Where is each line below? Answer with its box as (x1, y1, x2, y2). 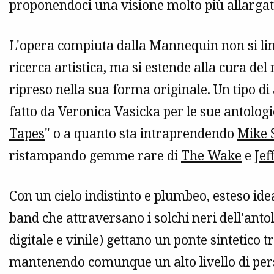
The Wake (181, 147, 242, 165)
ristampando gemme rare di (9, 147, 181, 165)
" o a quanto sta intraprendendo (45, 125, 237, 143)
